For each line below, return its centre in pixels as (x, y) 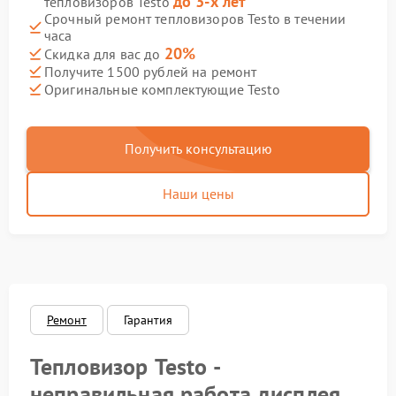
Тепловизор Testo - (125, 366)
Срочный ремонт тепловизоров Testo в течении (195, 19)
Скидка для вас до (104, 54)
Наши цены (198, 194)
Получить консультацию (198, 148)
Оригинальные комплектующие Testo (162, 89)
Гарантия (148, 320)
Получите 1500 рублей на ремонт (151, 71)
